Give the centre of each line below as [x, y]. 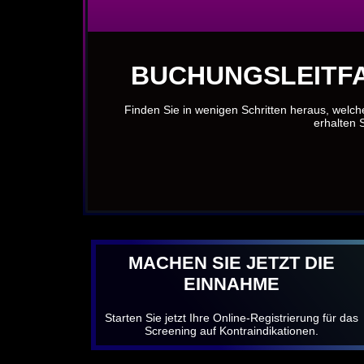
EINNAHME [232, 284]
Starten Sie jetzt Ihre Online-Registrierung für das [232, 317]
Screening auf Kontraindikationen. [232, 330]
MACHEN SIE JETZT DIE [232, 262]
